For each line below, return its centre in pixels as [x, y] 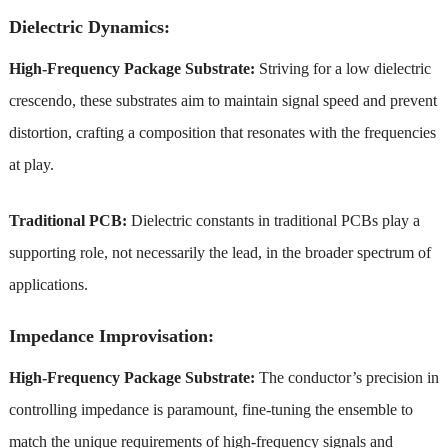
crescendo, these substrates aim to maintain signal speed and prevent [222, 100]
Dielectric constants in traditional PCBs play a [273, 220]
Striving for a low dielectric [342, 68]
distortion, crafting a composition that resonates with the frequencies [222, 132]
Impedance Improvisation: [111, 335]
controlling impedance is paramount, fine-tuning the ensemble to [210, 409]
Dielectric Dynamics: [89, 26]
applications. [48, 284]
